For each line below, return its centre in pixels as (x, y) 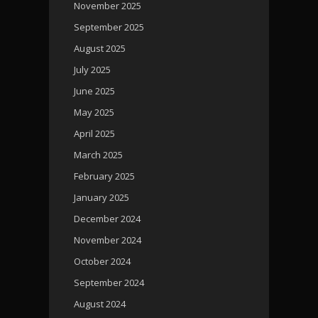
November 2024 (108, 240)
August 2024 (100, 303)
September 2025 (109, 27)
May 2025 (94, 112)
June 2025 (94, 91)
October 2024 (102, 261)
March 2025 (98, 154)
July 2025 (92, 69)
